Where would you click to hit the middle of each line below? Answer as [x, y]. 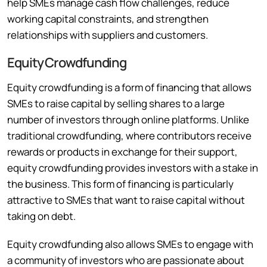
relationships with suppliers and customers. [108, 35]
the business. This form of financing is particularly [120, 184]
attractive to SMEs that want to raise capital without [126, 200]
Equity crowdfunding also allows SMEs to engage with [130, 244]
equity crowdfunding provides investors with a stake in [133, 167]
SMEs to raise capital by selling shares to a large [116, 103]
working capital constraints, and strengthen [108, 18]
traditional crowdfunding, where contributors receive [129, 135]
